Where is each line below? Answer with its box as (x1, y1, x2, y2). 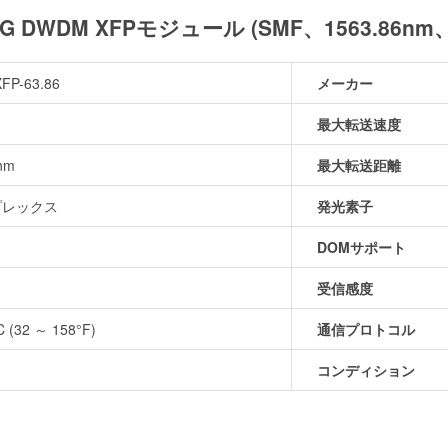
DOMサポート (317, 236, 406, 257)
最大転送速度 (317, 113, 401, 134)
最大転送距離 (317, 154, 401, 175)
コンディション (317, 359, 415, 380)
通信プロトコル (317, 318, 415, 339)
